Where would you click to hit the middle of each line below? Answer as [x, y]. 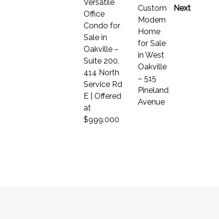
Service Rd [103, 84]
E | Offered [102, 96]
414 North [101, 72]
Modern [152, 20]
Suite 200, [101, 61]
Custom [153, 8]
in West [151, 55]
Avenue [152, 102]
